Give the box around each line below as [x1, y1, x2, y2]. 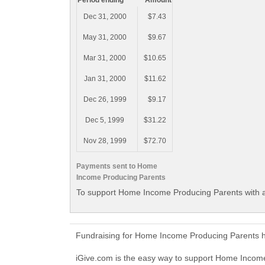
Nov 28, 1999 [83, 137, 127, 146]
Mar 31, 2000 [83, 54, 126, 63]
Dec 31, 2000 [83, 12, 127, 21]
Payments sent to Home [76, 161, 157, 170]
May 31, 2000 [83, 33, 127, 42]
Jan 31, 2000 [83, 75, 126, 83]
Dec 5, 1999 [85, 116, 124, 125]
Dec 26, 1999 [83, 95, 127, 104]
